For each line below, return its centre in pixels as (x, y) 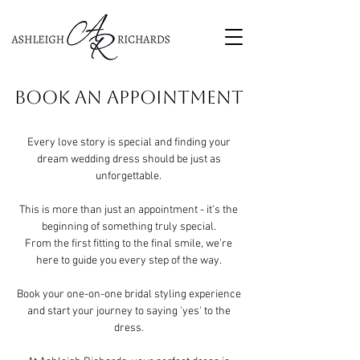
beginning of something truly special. (129, 227)
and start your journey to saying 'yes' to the (129, 311)
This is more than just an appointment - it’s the (129, 210)
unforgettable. (129, 176)
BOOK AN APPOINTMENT (129, 97)
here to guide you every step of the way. (129, 261)
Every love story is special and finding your (129, 143)
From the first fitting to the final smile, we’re (129, 244)
